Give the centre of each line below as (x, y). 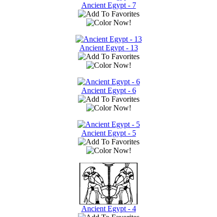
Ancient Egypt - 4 (108, 208)
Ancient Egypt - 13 (108, 47)
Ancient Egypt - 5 (108, 133)
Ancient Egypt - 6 (108, 90)
